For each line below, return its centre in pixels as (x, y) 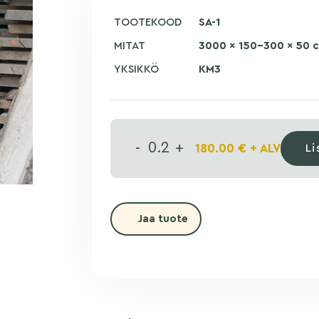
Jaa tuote (163, 219)
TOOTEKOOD (147, 23)
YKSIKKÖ (136, 70)
